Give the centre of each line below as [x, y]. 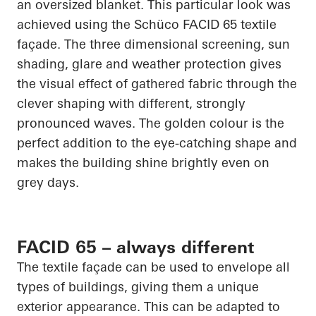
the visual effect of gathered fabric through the [157, 84]
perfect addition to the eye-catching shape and [157, 143]
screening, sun [244, 44]
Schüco [157, 25]
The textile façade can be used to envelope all [153, 267]
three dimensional [144, 44]
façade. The [53, 44]
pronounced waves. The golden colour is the [151, 123]
